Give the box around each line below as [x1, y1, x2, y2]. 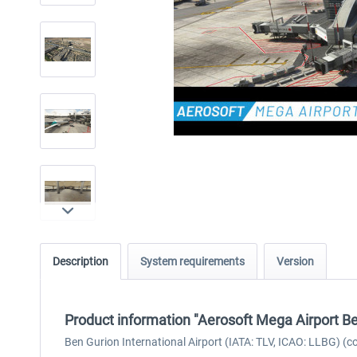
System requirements [140, 255, 245, 268]
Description [53, 255, 108, 268]
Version [277, 255, 314, 268]
